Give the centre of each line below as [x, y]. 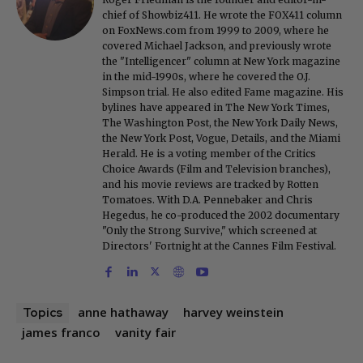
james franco [61, 332]
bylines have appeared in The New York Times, [216, 107]
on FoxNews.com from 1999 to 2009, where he [216, 30]
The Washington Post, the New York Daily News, [220, 122]
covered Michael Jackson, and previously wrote [217, 45]
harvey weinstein [233, 312]
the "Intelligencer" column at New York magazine [221, 61]
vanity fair [145, 332]
